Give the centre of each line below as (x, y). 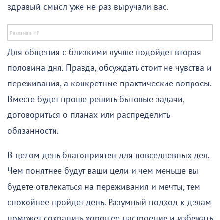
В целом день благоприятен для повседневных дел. (108, 156)
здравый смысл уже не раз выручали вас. (88, 7)
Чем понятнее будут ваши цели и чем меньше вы (103, 171)
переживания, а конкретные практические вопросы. (109, 84)
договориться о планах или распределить (89, 115)
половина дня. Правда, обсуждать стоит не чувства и (110, 68)
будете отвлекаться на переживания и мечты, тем (104, 187)
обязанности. (33, 131)
